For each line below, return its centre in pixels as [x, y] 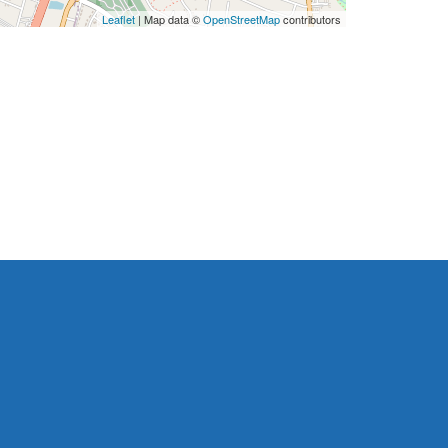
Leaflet [118, 19]
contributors [310, 19]
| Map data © [169, 19]
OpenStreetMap [241, 19]
